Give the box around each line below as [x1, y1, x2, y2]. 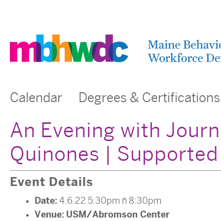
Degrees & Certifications [78, 91, 220, 105]
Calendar [10, 91, 62, 105]
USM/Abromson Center [66, 209, 170, 220]
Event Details [10, 175, 93, 188]
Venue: [35, 209, 64, 220]
